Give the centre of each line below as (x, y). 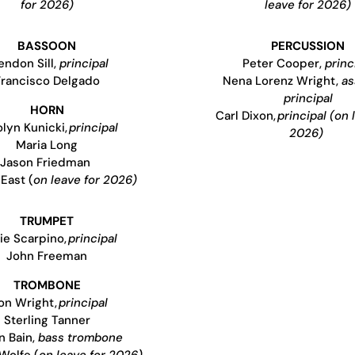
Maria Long (47, 145)
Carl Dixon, (246, 115)
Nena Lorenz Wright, (282, 80)
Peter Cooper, (283, 63)
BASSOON (47, 46)
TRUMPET (47, 221)
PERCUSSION (308, 46)
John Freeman (47, 256)
